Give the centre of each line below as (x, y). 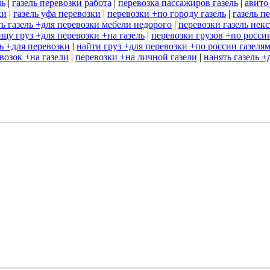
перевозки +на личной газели (136, 57)
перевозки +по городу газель (167, 14)
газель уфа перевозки (57, 14)
